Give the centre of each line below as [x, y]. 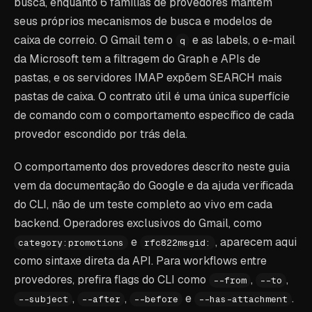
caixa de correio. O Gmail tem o [95, 40]
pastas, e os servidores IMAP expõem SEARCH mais [148, 78]
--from [230, 280]
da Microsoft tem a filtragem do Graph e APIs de [137, 59]
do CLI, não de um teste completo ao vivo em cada [143, 204]
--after [101, 299]
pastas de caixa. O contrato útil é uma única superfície [152, 96]
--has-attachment [243, 299]
